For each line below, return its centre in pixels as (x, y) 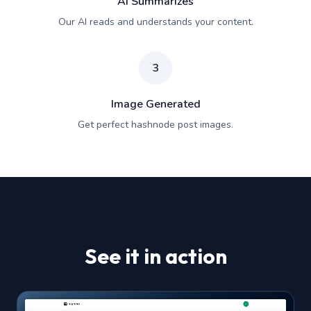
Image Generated (155, 104)
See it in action (155, 256)
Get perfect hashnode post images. (155, 124)
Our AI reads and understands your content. (155, 22)
